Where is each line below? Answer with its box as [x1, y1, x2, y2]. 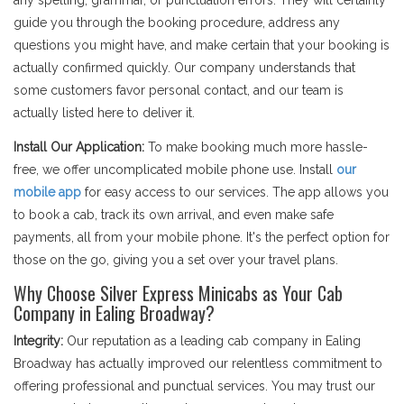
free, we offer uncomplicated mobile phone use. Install [14, 162, 336, 177]
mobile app [14, 185, 81, 199]
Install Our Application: [14, 140, 144, 154]
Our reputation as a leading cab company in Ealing [63, 334, 361, 348]
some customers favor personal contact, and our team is [14, 83, 344, 97]
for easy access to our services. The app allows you [81, 185, 389, 199]
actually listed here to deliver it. [14, 106, 195, 120]
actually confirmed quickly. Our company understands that [14, 60, 355, 75]
